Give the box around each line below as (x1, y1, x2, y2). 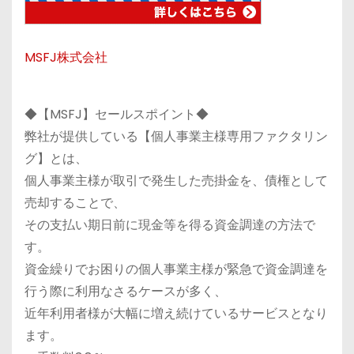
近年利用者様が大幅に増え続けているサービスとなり (24, 304, 328, 323)
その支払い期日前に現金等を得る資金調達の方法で (24, 216, 315, 235)
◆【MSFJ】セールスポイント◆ (24, 105, 209, 124)
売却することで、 (24, 194, 126, 213)
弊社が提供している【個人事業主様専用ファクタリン (24, 127, 328, 146)
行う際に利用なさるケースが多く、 (24, 282, 227, 301)
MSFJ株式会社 (24, 48, 107, 67)
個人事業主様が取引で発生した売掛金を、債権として (24, 171, 328, 190)
